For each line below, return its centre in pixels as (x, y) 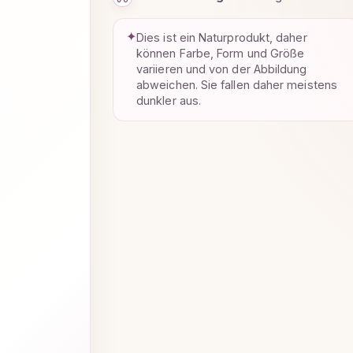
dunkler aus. (169, 101)
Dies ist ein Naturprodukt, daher (222, 38)
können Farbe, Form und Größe (221, 54)
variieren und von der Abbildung (222, 69)
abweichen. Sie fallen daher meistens (237, 85)
